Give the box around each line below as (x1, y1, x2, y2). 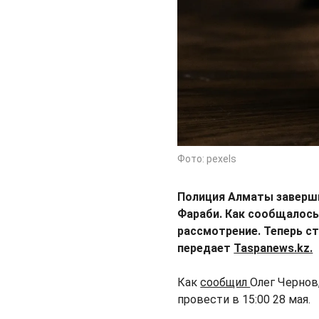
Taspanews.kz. (234, 241, 313, 256)
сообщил (200, 276, 251, 290)
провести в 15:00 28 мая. (177, 293, 311, 307)
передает (177, 241, 234, 256)
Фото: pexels (177, 153, 237, 165)
